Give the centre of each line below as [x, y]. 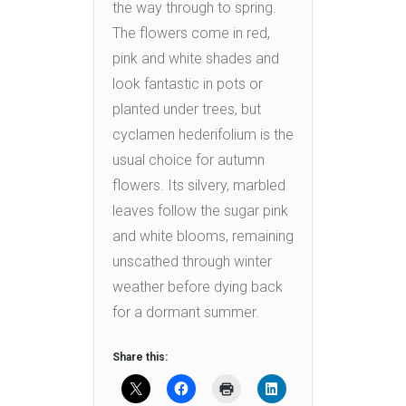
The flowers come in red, [191, 33]
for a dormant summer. [186, 312]
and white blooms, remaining [203, 236]
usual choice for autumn [188, 159]
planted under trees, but [187, 109]
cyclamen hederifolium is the [203, 134]
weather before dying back [198, 286]
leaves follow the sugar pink [200, 210]
